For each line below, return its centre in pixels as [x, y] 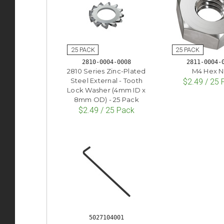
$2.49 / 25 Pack [106, 110]
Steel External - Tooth [106, 80]
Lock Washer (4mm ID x [106, 90]
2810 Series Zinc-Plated [106, 71]
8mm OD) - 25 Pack [106, 99]
